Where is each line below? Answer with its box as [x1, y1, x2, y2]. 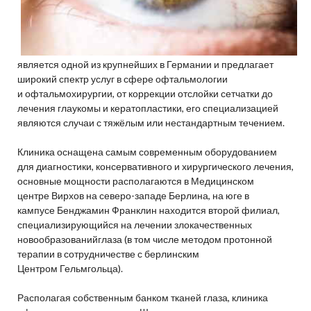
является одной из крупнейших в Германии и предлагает [17, 58, 274, 71]
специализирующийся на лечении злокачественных [17, 219, 252, 231]
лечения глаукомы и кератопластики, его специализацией [17, 102, 278, 115]
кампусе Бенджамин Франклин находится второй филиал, [17, 204, 280, 217]
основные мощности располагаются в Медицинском [17, 175, 254, 187]
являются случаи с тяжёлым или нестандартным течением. [17, 117, 285, 129]
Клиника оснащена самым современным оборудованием [17, 146, 277, 158]
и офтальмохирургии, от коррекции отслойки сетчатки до [17, 87, 273, 100]
